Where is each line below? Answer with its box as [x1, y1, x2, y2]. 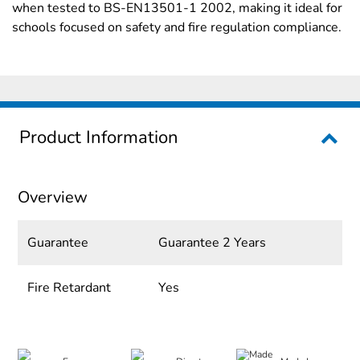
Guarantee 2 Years [157, 233, 266, 252]
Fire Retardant [27, 278, 112, 297]
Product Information [19, 125, 178, 149]
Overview [18, 186, 88, 208]
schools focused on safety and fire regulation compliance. [12, 18, 342, 36]
